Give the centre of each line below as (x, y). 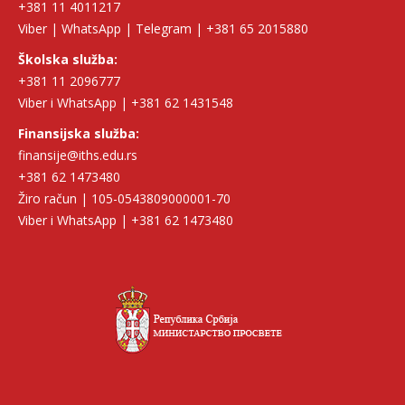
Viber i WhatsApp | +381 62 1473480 (126, 220)
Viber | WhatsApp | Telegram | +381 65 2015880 (163, 28)
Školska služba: (68, 59)
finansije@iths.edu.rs (78, 155)
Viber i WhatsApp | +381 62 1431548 (126, 102)
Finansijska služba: (79, 133)
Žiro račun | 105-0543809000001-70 (124, 198)
